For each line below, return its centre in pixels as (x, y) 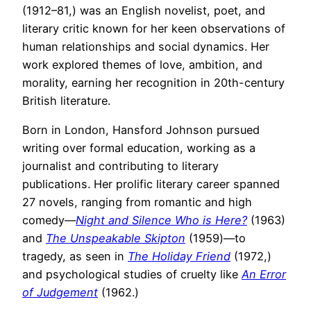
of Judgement (60, 292)
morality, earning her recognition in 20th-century (153, 82)
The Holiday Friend (179, 256)
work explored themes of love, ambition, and (142, 64)
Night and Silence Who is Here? (161, 220)
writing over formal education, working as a (139, 148)
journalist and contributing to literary (120, 166)
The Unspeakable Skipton (116, 238)
